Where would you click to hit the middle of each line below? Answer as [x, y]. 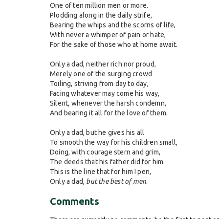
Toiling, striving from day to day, [99, 84]
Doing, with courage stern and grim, [105, 152]
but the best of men [116, 181]
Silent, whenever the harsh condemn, [108, 103]
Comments [75, 201]
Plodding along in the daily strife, [101, 15]
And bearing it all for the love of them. [109, 113]
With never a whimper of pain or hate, [108, 35]
